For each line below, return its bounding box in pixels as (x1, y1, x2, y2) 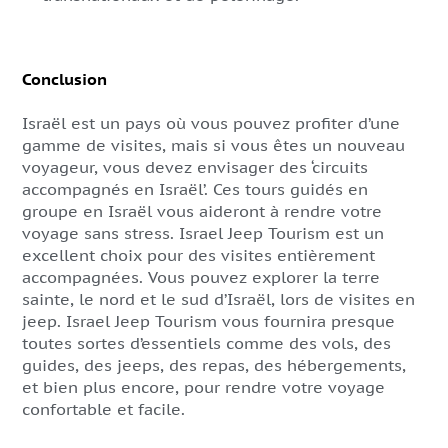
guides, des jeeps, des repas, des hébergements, (22, 355, 406, 375)
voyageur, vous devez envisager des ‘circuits (22, 157, 368, 177)
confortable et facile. (22, 399, 185, 419)
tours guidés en (245, 179, 368, 199)
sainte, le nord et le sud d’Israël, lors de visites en (22, 289, 415, 309)
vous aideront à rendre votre (152, 201, 382, 221)
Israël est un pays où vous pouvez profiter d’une (22, 113, 400, 133)
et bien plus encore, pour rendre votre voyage (22, 377, 385, 397)
